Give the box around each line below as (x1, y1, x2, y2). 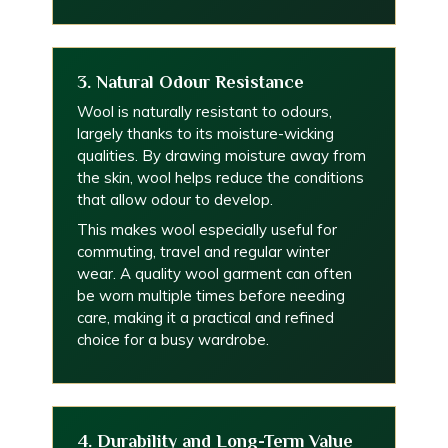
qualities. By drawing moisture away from (77, 146, 366, 165)
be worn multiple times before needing (77, 286, 345, 305)
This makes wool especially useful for (77, 220, 337, 239)
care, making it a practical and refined (77, 308, 334, 327)
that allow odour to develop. (77, 190, 273, 209)
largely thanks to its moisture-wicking (77, 124, 334, 143)
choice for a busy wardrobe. (77, 330, 269, 349)
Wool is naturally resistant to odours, (77, 102, 332, 121)
